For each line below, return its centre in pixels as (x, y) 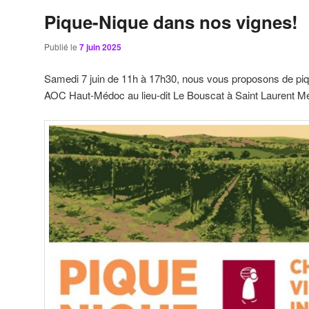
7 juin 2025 (100, 47)
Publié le (62, 47)
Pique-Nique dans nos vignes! (171, 22)
